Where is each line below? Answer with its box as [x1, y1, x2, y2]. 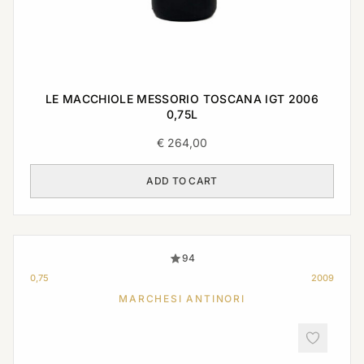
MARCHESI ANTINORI [119, 292, 245, 305]
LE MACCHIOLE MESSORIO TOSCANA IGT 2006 [45, 91, 319, 106]
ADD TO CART [146, 174, 218, 187]
